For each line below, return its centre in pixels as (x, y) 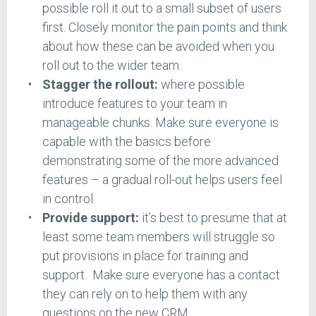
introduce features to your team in (134, 104)
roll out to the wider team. (111, 66)
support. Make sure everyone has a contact (161, 275)
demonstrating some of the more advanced (160, 161)
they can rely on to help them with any (145, 294)
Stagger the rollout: (100, 85)
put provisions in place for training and (145, 256)
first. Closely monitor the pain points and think (164, 28)
